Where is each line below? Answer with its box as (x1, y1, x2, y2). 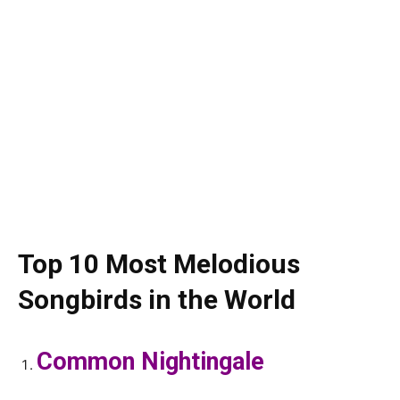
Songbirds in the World (18, 284, 296, 316)
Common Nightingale (37, 347, 264, 377)
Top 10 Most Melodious (18, 248, 300, 280)
